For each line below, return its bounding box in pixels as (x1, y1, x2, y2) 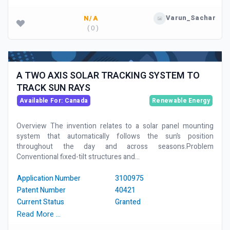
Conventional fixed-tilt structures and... (16, 151, 140, 162)
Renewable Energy (152, 96, 210, 105)
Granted (115, 197, 141, 207)
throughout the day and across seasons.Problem (16, 141, 214, 152)
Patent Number (17, 185, 66, 196)
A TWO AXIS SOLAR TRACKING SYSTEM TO (16, 69, 200, 83)
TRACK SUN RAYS (16, 81, 90, 95)
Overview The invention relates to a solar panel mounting (16, 121, 214, 131)
